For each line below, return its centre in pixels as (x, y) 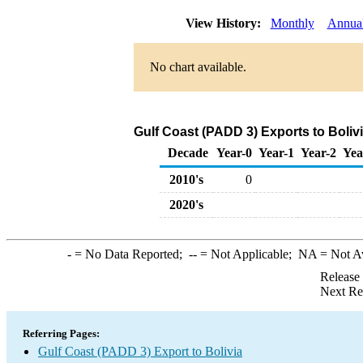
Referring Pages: (61, 333)
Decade (188, 153)
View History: (224, 23)
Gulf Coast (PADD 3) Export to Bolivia (140, 351)
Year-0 (234, 153)
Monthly (292, 23)
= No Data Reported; (130, 254)
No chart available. (198, 67)
